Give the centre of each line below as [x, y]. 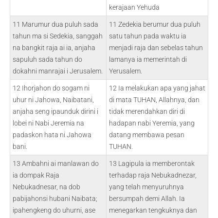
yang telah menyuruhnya [146, 187]
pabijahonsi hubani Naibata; [55, 199]
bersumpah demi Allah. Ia [147, 199]
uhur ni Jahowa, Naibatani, [53, 100]
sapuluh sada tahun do [47, 59]
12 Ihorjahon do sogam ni [51, 88]
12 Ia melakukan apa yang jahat [157, 88]
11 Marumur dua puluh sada [55, 24]
